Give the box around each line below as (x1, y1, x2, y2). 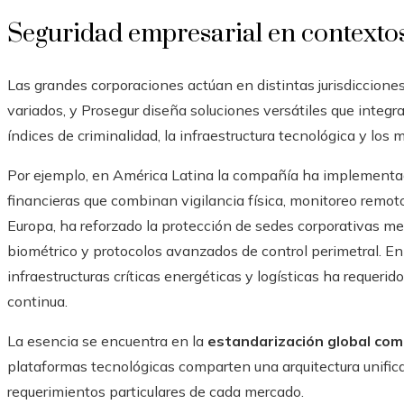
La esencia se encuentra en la (7, 332, 207, 351)
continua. (7, 292, 68, 311)
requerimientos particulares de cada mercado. (7, 382, 304, 401)
